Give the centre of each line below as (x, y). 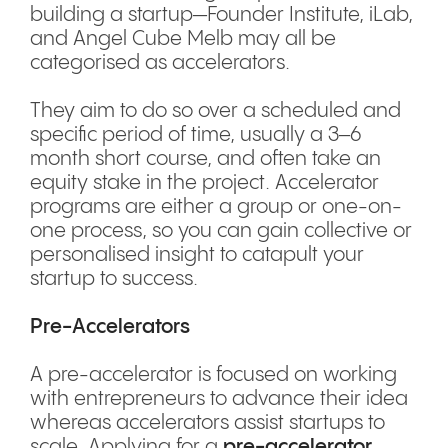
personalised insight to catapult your (197, 255)
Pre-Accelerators (110, 327)
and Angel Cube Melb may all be (183, 39)
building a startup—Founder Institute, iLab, (221, 15)
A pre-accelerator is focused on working (213, 375)
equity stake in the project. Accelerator (204, 183)
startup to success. (114, 279)
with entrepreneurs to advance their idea (219, 399)
